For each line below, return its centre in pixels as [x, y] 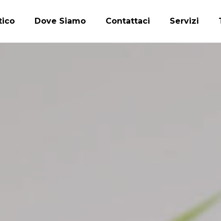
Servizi [184, 21]
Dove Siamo [60, 21]
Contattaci [128, 21]
